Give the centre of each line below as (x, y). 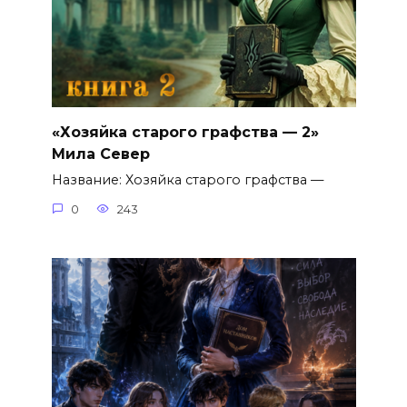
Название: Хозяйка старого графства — (187, 180)
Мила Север (100, 154)
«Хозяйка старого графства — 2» (185, 132)
